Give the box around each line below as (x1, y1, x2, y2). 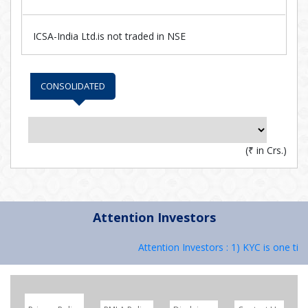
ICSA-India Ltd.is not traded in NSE (33, 30, 186, 43)
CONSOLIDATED (41, 80, 105, 92)
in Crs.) (254, 144, 287, 157)
